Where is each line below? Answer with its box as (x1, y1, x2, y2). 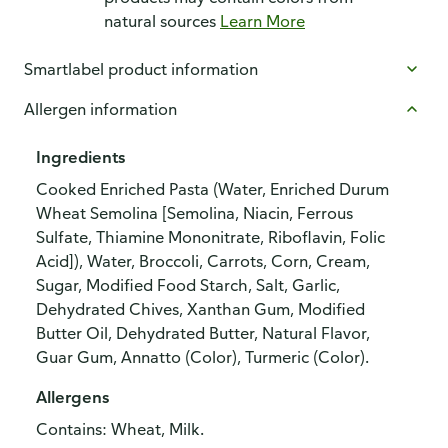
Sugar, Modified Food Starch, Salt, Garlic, (36, 275, 340, 295)
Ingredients (36, 147, 125, 167)
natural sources (104, 11, 220, 31)
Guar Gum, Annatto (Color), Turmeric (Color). (36, 347, 369, 367)
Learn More (220, 11, 305, 31)
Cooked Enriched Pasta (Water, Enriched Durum (36, 179, 389, 199)
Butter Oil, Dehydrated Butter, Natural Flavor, (36, 323, 370, 343)
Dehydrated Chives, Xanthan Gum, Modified (36, 299, 365, 319)
